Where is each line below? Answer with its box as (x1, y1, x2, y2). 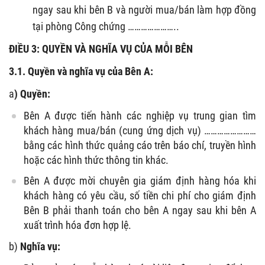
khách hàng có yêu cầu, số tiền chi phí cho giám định (24, 189, 256, 202)
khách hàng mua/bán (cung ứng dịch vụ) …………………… (24, 124, 256, 137)
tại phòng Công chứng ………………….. (33, 20, 179, 33)
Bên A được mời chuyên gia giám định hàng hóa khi (24, 174, 256, 187)
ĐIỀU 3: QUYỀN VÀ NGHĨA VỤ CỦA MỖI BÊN (9, 42, 193, 55)
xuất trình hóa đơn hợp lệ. (24, 218, 131, 231)
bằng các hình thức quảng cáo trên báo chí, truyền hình (24, 138, 256, 151)
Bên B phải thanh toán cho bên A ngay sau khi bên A (24, 203, 256, 216)
